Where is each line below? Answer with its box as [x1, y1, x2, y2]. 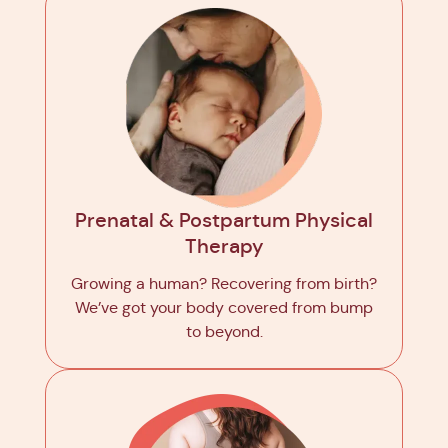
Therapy [184, 233, 264, 259]
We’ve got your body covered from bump [75, 297, 373, 317]
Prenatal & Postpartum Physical [75, 207, 373, 233]
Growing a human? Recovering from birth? [71, 273, 377, 293]
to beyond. [185, 321, 263, 341]
